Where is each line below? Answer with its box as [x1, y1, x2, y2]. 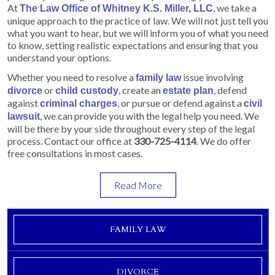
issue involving [181, 71, 244, 83]
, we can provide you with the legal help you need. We [40, 109, 259, 122]
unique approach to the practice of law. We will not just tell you [7, 14, 268, 26]
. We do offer [196, 134, 251, 147]
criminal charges [40, 98, 117, 109]
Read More [114, 179, 162, 191]
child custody [55, 85, 118, 96]
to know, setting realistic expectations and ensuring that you [7, 39, 258, 51]
